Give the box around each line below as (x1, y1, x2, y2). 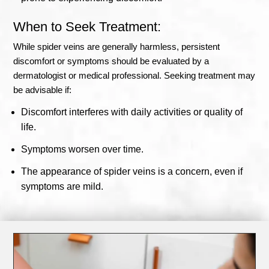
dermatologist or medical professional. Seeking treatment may (13, 70, 256, 80)
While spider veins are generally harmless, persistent (13, 41, 220, 52)
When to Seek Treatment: (13, 19, 162, 34)
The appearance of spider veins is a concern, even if (21, 166, 243, 177)
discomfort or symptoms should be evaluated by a (13, 55, 210, 66)
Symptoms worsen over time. (21, 144, 144, 154)
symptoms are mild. (21, 181, 104, 192)
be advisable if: (13, 84, 72, 95)
